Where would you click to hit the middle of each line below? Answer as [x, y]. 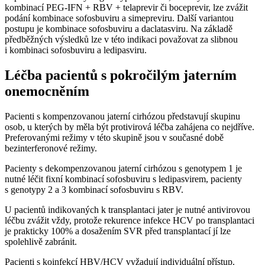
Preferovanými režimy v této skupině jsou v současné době [114, 137]
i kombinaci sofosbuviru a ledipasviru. [80, 50]
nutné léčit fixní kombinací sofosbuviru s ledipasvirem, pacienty [123, 179]
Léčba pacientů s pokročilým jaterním [121, 75]
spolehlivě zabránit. [41, 241]
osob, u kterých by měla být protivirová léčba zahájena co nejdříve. [130, 127]
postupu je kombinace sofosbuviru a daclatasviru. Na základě [119, 28]
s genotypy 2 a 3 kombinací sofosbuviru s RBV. [94, 189]
